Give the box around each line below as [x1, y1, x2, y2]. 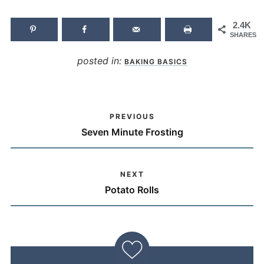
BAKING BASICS [124, 57, 187, 67]
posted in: [77, 55, 124, 67]
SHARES [230, 31, 257, 38]
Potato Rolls [105, 183, 159, 196]
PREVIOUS [109, 111, 155, 121]
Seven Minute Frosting [81, 126, 183, 138]
